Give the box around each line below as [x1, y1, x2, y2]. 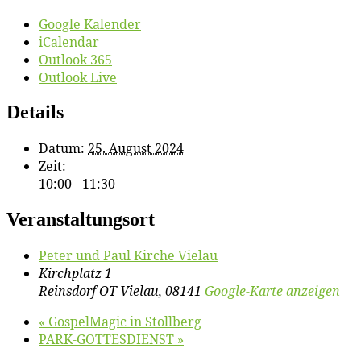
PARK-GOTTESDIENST [39, 330, 177, 349]
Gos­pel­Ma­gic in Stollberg [45, 313, 201, 331]
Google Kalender [39, 15, 141, 33]
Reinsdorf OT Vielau [39, 282, 159, 301]
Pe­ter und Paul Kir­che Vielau [39, 247, 218, 265]
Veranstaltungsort [6, 209, 155, 230]
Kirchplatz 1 [39, 264, 112, 283]
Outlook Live [39, 68, 117, 86]
